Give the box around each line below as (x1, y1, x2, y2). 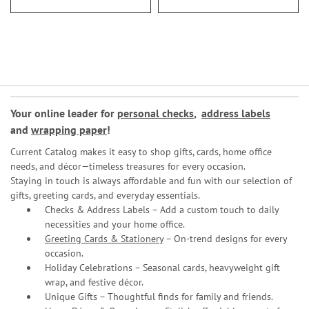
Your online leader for (10, 106, 117, 120)
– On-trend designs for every (163, 232, 287, 245)
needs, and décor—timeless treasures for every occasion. (10, 160, 246, 172)
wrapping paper (31, 123, 107, 137)
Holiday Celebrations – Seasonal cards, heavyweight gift (45, 261, 280, 274)
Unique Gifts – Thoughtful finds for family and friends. (45, 290, 273, 303)
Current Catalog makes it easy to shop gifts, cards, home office (10, 146, 272, 158)
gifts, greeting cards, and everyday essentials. (10, 189, 200, 201)
